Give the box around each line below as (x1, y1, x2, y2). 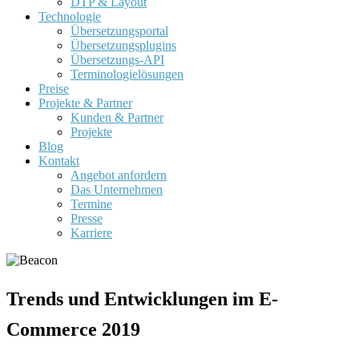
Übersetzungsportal (71, 24, 168, 38)
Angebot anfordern (71, 168, 167, 182)
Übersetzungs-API (71, 53, 164, 67)
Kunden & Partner (71, 111, 163, 124)
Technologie (38, 10, 101, 23)
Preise (38, 82, 69, 95)
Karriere (71, 226, 112, 240)
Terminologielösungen (71, 67, 184, 81)
